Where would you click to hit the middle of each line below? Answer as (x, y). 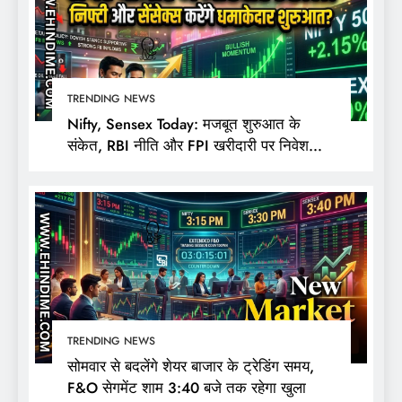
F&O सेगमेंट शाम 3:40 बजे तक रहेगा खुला (186, 388)
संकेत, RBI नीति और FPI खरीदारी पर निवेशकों (195, 146)
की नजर (90, 167)
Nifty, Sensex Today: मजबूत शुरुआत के (184, 124)
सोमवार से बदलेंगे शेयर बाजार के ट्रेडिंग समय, (190, 367)
